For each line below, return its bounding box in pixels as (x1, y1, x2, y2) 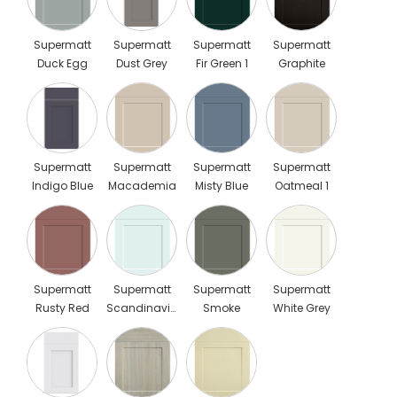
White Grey (272, 300, 331, 315)
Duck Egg (36, 55, 88, 71)
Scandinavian (106, 300, 185, 315)
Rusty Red (35, 300, 90, 315)
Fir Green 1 (195, 55, 248, 71)
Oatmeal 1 (274, 177, 329, 193)
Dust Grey (116, 55, 167, 71)
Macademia (107, 177, 176, 193)
